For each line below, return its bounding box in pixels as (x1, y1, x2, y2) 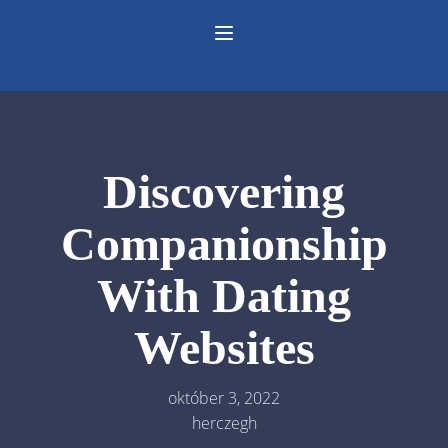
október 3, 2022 (168, 387, 280, 409)
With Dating (97, 269, 351, 322)
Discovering (103, 165, 345, 218)
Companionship (60, 217, 388, 270)
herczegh (191, 412, 257, 434)
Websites (133, 321, 315, 374)
